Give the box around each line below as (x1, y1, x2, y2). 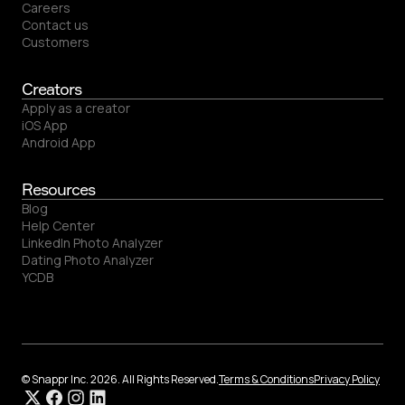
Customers (22, 33, 89, 52)
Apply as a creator (22, 99, 130, 118)
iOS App (22, 117, 68, 135)
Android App (22, 134, 96, 152)
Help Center (22, 217, 95, 235)
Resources (22, 179, 95, 200)
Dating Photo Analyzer (22, 251, 154, 269)
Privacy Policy (314, 372, 380, 388)
